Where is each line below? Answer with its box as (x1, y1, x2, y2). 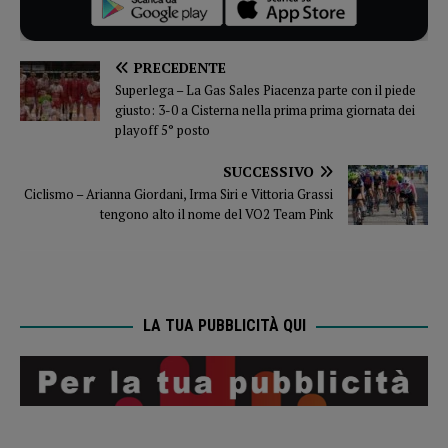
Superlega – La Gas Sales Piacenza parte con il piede (115, 80, 416, 99)
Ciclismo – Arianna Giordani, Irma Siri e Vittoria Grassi (24, 184, 333, 203)
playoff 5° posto (115, 120, 210, 139)
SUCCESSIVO (223, 161, 314, 181)
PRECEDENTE (134, 57, 226, 77)
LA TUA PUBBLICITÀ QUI (142, 315, 306, 335)
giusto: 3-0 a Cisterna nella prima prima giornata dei (115, 100, 415, 119)
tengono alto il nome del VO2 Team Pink (100, 204, 333, 223)
